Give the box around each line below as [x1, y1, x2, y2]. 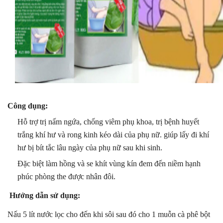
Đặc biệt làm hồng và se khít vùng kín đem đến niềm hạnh [17, 159, 201, 168]
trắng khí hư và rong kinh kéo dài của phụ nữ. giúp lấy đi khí [17, 130, 209, 139]
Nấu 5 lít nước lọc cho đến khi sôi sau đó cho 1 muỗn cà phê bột [7, 210, 210, 219]
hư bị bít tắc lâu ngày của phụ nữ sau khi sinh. [17, 143, 186, 152]
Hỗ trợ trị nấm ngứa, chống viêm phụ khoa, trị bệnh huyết [17, 117, 199, 126]
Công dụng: [7, 101, 48, 110]
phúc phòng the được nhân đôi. [17, 172, 123, 181]
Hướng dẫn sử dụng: [9, 191, 80, 200]
